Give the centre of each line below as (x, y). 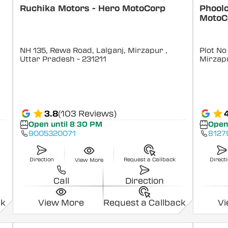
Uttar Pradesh (47, 60)
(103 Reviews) (87, 113)
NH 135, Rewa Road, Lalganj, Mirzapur (92, 51)
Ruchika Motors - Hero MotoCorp (92, 9)
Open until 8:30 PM (66, 125)
